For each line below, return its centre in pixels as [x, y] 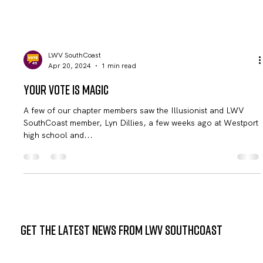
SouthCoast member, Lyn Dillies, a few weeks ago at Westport [141, 202]
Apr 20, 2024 [70, 145]
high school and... [58, 214]
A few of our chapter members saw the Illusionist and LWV [134, 189]
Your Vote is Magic [66, 168]
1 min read [119, 145]
